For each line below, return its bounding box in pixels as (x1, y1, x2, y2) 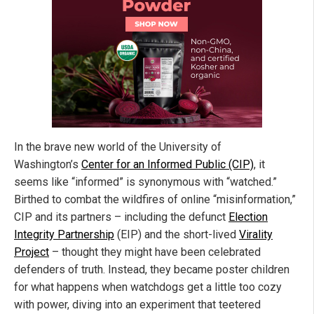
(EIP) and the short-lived (114, 227, 239, 241)
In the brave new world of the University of (14, 139, 221, 153)
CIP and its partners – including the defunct (14, 210, 228, 224)
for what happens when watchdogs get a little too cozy (14, 280, 282, 294)
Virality (239, 227, 273, 241)
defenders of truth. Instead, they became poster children (14, 262, 289, 276)
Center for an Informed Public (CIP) (81, 157, 254, 171)
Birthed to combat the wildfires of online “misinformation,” (14, 192, 296, 206)
